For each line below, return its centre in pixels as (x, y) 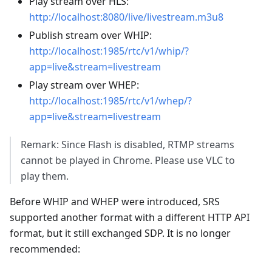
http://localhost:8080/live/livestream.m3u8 (126, 17)
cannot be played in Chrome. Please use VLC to (128, 160)
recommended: (45, 249)
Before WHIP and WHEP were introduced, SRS (115, 201)
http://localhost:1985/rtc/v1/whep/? (110, 100)
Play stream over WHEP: (84, 85)
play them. (45, 176)
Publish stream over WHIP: (90, 35)
